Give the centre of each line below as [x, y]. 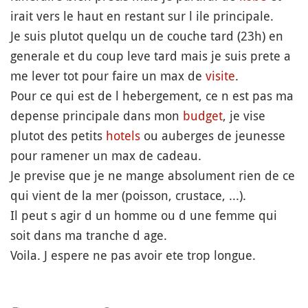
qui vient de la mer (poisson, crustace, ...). [128, 195]
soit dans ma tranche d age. [89, 235]
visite [220, 76]
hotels [123, 135]
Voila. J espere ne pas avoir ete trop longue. [133, 255]
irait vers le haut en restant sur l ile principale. [142, 16]
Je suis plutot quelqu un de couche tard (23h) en [147, 36]
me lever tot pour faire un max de [108, 76]
